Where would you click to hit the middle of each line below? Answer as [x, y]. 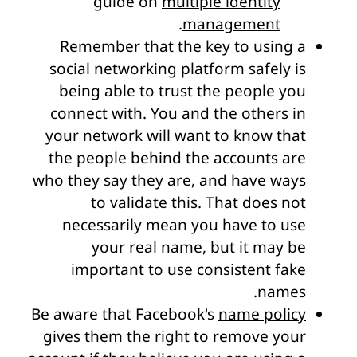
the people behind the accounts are [177, 157]
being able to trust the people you [182, 90]
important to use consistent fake [188, 269]
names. [282, 291]
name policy [262, 314]
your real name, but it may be [199, 247]
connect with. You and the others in [178, 113]
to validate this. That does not [198, 202]
